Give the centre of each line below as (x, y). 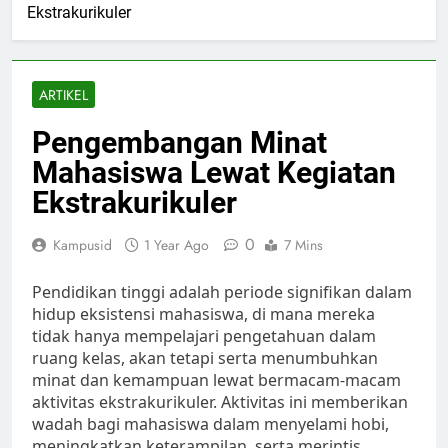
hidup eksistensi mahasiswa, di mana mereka (203, 314)
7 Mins (303, 245)
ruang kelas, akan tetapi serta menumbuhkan (205, 358)
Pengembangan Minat (179, 143)
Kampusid (82, 245)
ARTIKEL (63, 95)
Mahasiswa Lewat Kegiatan (214, 173)
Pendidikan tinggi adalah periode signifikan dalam (222, 292)
